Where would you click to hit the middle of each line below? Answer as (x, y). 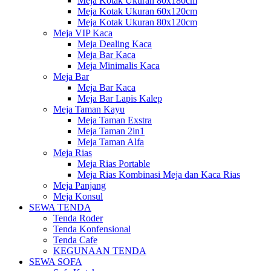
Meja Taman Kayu (89, 109)
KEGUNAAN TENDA (100, 251)
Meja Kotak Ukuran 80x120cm (137, 22)
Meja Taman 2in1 (111, 131)
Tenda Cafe (75, 240)
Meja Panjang (80, 185)
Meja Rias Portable (114, 164)
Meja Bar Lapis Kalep (120, 98)
